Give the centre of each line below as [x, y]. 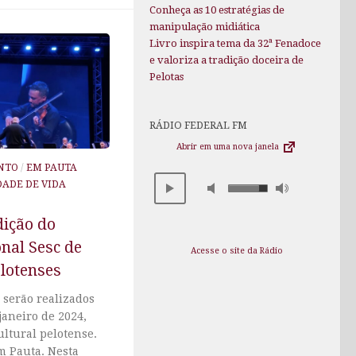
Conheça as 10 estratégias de [217, 10]
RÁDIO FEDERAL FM [198, 126]
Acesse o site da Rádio [237, 250]
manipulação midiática [205, 27]
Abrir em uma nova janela [229, 147]
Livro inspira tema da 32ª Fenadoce [235, 44]
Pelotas [166, 77]
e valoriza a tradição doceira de [226, 60]
